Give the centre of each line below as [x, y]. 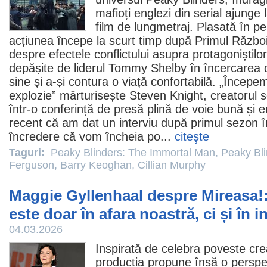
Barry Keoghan [96, 165]
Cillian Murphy [172, 165]
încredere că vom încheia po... [92, 136]
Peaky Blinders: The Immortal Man [133, 153]
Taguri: [28, 153]
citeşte [192, 136]
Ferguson [32, 165]
